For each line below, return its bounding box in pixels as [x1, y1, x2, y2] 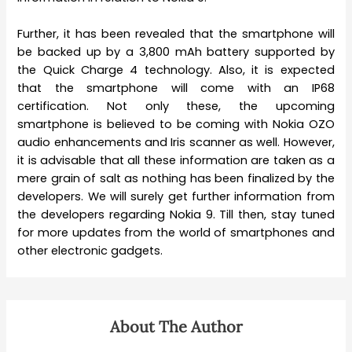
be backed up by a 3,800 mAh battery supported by [17, 43, 335, 60]
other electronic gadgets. [17, 242, 163, 258]
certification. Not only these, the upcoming [17, 97, 335, 114]
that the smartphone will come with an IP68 [17, 79, 335, 96]
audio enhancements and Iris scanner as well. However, [17, 134, 335, 150]
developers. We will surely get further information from [17, 188, 335, 204]
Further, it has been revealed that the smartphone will [17, 25, 335, 42]
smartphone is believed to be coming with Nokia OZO [17, 115, 335, 132]
